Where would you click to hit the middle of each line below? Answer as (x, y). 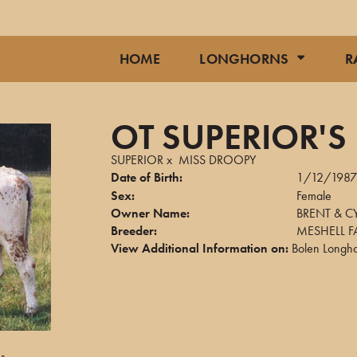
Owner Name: (150, 213)
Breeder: (134, 231)
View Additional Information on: (200, 248)
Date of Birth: (147, 177)
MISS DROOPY (217, 160)
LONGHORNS (244, 59)
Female (314, 196)
